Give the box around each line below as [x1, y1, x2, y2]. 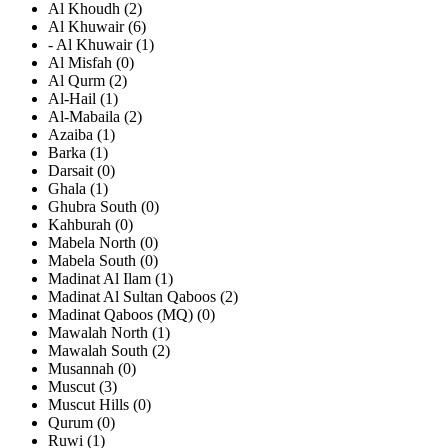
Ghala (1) [48, 180, 108, 198]
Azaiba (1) [48, 126, 115, 144]
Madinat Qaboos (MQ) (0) [48, 306, 215, 324]
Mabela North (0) [48, 234, 158, 252]
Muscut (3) [48, 378, 117, 396]
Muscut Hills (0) [48, 396, 151, 414]
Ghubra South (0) [48, 198, 159, 216]
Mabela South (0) [48, 252, 158, 270]
